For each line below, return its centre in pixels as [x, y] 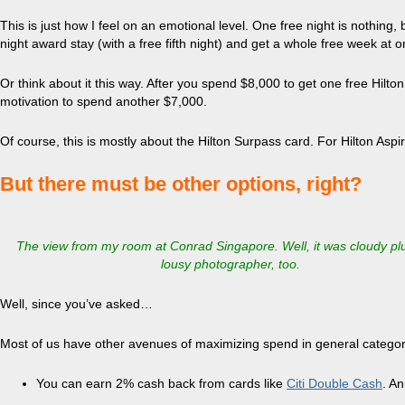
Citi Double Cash [334, 383]
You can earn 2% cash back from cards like [161, 383]
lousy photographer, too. [231, 264]
